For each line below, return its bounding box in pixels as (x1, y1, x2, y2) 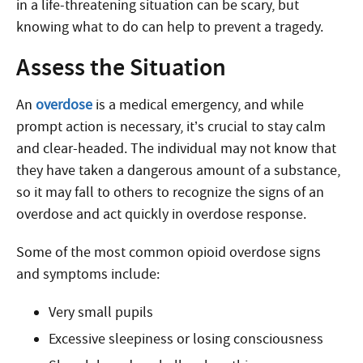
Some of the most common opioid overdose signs (16, 243, 321, 262)
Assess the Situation (16, 51, 226, 83)
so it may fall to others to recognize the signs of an (16, 183, 324, 202)
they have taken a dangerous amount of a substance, (16, 161, 340, 180)
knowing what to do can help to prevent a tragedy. (16, 18, 323, 36)
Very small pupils (49, 303, 153, 322)
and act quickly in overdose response (76, 205, 303, 224)
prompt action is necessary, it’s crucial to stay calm (16, 117, 326, 136)
